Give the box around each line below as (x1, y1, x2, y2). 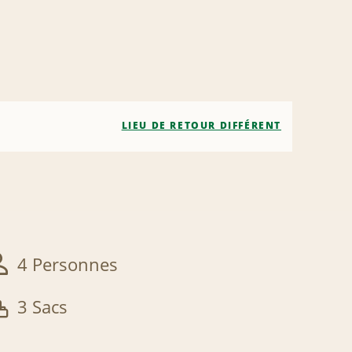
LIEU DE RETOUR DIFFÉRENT (121, 119, 281, 132)
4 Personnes (16, 252, 118, 277)
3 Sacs (16, 295, 68, 319)
